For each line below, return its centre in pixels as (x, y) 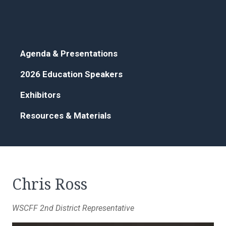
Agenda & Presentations (69, 54)
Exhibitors (40, 95)
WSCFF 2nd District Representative (73, 208)
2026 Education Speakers (71, 74)
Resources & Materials (66, 116)
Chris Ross (50, 185)
